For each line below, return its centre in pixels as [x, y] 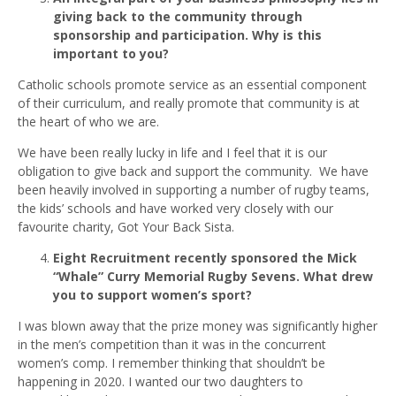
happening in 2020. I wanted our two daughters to [160, 382]
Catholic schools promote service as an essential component [192, 85]
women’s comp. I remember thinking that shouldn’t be [171, 363]
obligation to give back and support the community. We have [193, 171]
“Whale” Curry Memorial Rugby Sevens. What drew [213, 277]
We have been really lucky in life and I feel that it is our [172, 153]
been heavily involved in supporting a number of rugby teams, [194, 190]
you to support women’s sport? [152, 295]
